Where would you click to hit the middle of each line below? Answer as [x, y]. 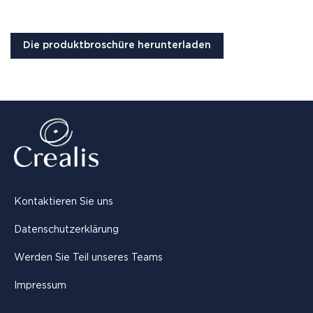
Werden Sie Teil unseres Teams [88, 258]
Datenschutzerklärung [66, 230]
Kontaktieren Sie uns [64, 202]
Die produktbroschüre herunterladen [117, 45]
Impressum [40, 286]
